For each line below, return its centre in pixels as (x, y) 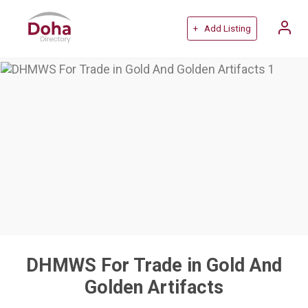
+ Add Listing (222, 29)
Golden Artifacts (154, 287)
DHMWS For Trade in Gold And (154, 265)
